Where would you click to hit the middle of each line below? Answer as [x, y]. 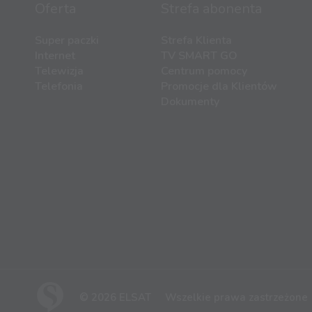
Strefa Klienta [196, 41]
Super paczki [67, 41]
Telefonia [59, 87]
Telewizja [59, 71]
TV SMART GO [199, 56]
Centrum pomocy [204, 71]
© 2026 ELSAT [115, 298]
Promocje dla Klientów [219, 87]
